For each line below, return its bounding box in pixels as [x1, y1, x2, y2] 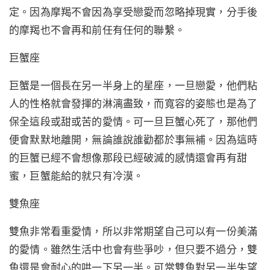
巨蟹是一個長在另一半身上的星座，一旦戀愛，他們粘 [9, 78, 258, 92]
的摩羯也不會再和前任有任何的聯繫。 [9, 23, 185, 36]
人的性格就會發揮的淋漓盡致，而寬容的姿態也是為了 [9, 96, 258, 110]
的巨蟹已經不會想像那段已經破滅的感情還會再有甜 [9, 151, 247, 164]
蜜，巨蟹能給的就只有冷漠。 [9, 169, 144, 182]
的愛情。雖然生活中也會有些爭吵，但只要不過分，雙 [9, 242, 258, 256]
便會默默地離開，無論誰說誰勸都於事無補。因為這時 [9, 133, 258, 146]
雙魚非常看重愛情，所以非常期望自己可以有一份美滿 [9, 224, 258, 237]
